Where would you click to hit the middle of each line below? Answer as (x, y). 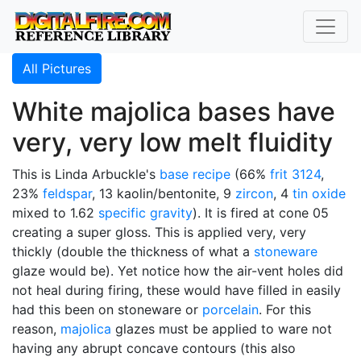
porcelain (230, 309)
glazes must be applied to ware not (222, 329)
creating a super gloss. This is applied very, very (159, 232)
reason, (36, 329)
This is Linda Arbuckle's (86, 174)
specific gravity (145, 213)
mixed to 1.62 (55, 213)
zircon (254, 193)
